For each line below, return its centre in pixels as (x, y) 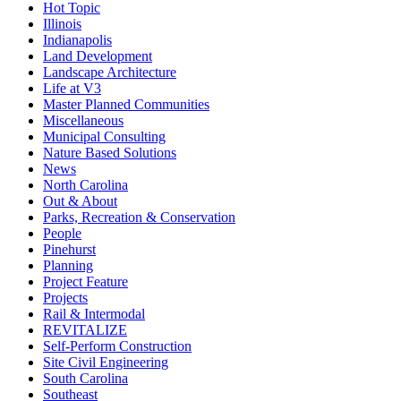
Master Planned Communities (126, 104)
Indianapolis (77, 39)
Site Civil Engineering (106, 362)
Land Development (98, 55)
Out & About (80, 200)
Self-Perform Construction (117, 346)
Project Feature (85, 281)
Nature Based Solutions (110, 152)
